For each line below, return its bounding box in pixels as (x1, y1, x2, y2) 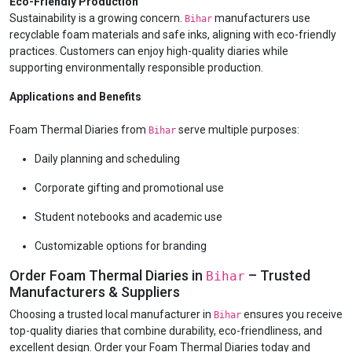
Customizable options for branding (35, 240, 207, 252)
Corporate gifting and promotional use (35, 181, 224, 194)
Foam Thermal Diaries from (9, 123, 148, 136)
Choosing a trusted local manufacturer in (9, 308, 214, 321)
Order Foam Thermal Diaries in (9, 267, 206, 284)
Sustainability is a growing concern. (9, 12, 185, 24)
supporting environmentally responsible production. (9, 61, 263, 74)
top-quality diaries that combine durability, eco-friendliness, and (9, 324, 322, 337)
